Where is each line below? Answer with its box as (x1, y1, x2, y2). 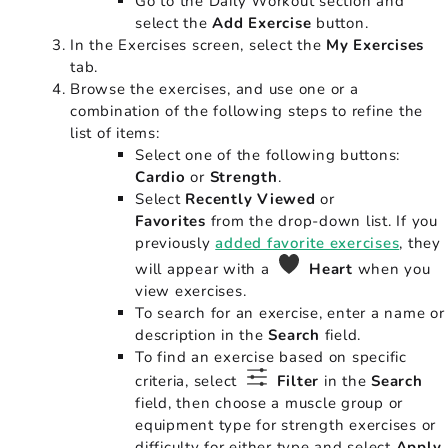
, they (399, 232, 441, 253)
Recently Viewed (185, 188, 316, 209)
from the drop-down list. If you (210, 210, 438, 231)
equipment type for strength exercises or (135, 414, 436, 435)
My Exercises (326, 34, 424, 55)
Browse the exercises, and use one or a (70, 78, 359, 99)
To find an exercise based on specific (135, 346, 407, 367)
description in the (135, 324, 269, 345)
